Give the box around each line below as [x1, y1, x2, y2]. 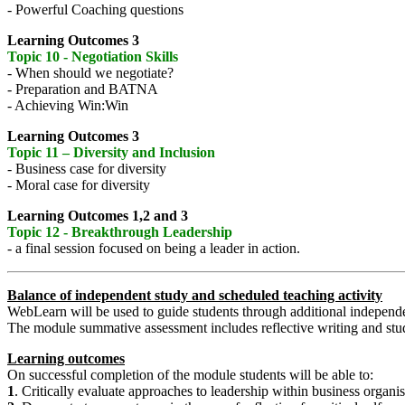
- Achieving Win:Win [7, 98, 128, 114]
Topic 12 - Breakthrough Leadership [7, 224, 232, 240]
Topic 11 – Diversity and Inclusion [7, 145, 215, 161]
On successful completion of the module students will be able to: [7, 367, 373, 383]
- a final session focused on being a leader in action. [7, 240, 300, 257]
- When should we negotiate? [7, 65, 174, 81]
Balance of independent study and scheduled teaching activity [7, 287, 382, 304]
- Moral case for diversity [7, 177, 150, 193]
